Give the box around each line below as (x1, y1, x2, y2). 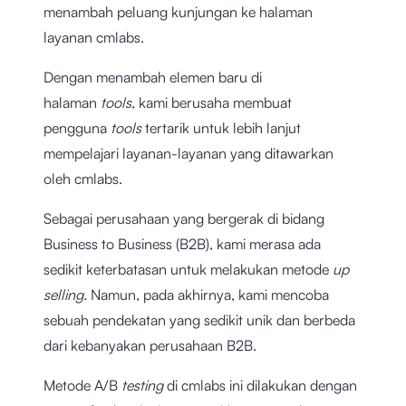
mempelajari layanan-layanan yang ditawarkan (43, 144, 333, 163)
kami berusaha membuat (139, 93, 292, 112)
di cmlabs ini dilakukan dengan (167, 376, 357, 395)
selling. (43, 285, 91, 304)
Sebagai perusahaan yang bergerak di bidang (43, 209, 324, 228)
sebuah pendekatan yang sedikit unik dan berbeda (43, 311, 355, 330)
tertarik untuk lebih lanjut (145, 119, 301, 138)
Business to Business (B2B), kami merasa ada (43, 235, 321, 254)
